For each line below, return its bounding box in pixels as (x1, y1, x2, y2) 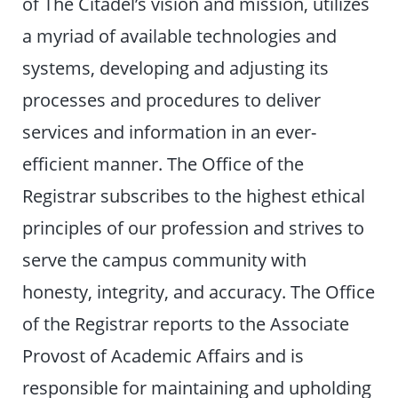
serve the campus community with (22, 246, 307, 272)
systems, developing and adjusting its (22, 54, 330, 80)
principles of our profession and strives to (22, 214, 365, 240)
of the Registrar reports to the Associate (22, 310, 350, 336)
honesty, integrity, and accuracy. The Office (22, 278, 376, 304)
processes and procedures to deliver (22, 86, 322, 112)
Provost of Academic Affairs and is (22, 342, 305, 368)
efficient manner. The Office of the (22, 150, 305, 176)
